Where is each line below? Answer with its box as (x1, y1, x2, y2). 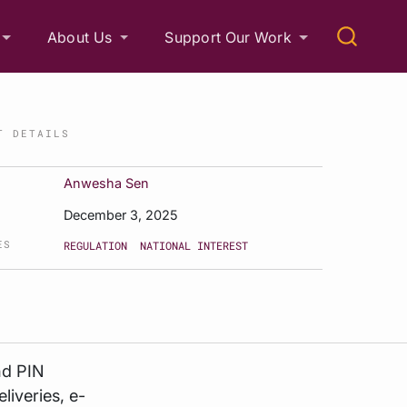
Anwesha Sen (64, 175, 150, 191)
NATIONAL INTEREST (140, 238, 249, 253)
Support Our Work (164, 27, 293, 46)
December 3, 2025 (64, 207, 179, 223)
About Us (46, 27, 113, 46)
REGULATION (64, 238, 128, 253)
